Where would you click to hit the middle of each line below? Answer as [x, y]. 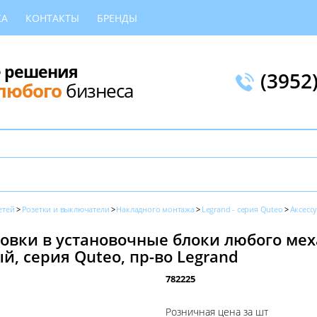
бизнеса [97, 90]
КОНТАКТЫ [52, 18]
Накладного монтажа [155, 209]
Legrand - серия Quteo [242, 209]
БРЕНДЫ [117, 18]
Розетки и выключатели [65, 209]
